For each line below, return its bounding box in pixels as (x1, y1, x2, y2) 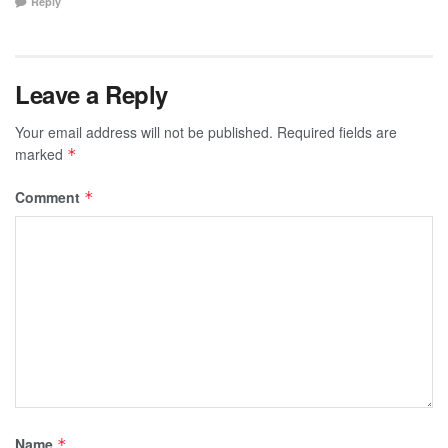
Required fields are (277, 121, 397, 142)
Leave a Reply (15, 76, 168, 111)
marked (15, 143, 67, 164)
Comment (15, 186, 84, 207)
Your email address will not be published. (15, 121, 273, 142)
